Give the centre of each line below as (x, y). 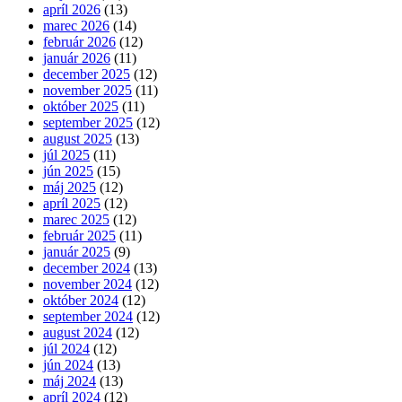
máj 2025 (70, 187)
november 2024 (87, 284)
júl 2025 (66, 154)
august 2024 (78, 332)
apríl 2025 (72, 203)
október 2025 (81, 106)
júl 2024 (66, 348)
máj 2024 (70, 380)
